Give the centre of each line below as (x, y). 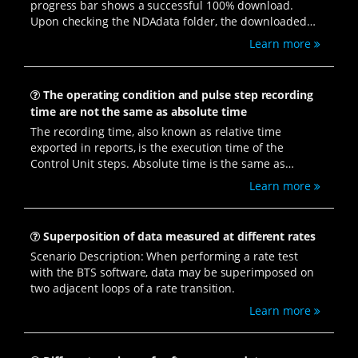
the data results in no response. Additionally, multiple (173, 54)
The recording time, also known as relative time (155, 131)
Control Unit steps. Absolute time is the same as (157, 163)
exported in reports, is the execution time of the (157, 147)
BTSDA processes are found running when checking (167, 70)
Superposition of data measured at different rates (179, 236)
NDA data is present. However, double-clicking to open (175, 38)
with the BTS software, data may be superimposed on (172, 272)
